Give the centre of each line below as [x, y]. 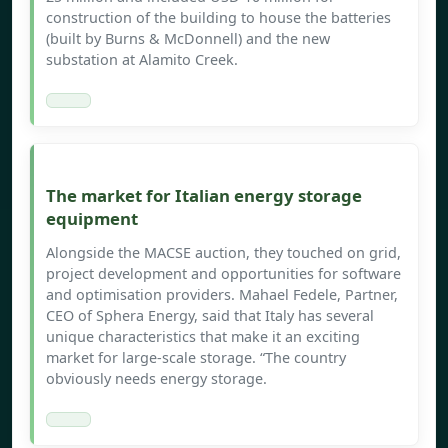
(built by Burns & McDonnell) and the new [188, 39]
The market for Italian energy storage [204, 196]
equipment [92, 219]
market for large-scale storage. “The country [196, 358]
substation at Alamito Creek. [142, 60]
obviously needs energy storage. [156, 379]
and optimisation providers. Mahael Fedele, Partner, [222, 295]
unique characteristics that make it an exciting [203, 337]
